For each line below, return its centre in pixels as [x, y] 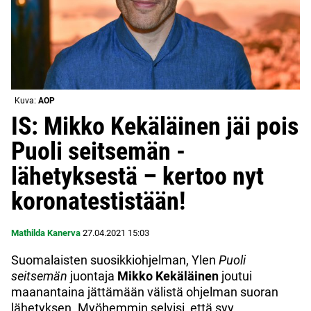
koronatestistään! [98, 201]
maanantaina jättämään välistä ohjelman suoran [145, 292]
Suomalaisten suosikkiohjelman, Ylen [115, 260]
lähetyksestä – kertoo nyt [137, 176]
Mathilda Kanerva [46, 233]
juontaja [92, 276]
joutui [235, 276]
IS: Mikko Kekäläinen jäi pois [155, 126]
